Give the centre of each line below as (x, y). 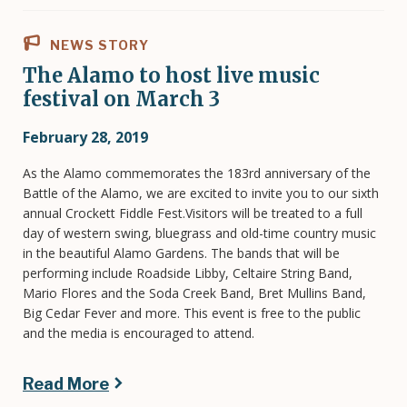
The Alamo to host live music (171, 75)
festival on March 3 (121, 99)
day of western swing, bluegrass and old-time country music (199, 233)
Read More (66, 383)
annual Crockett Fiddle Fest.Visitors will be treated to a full (193, 213)
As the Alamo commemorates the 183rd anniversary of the (197, 173)
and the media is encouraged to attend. (139, 333)
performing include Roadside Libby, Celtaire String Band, (188, 273)
